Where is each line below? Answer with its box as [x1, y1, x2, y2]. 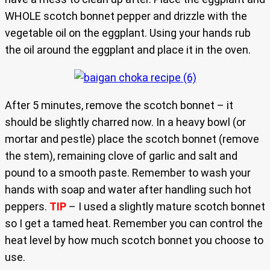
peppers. [5, 200, 49, 213]
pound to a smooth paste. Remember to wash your [5, 166, 251, 180]
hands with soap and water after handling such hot [5, 183, 251, 196]
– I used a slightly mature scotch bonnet [66, 200, 265, 213]
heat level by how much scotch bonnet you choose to [5, 234, 263, 247]
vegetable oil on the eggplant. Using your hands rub [5, 27, 251, 40]
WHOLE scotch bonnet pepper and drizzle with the [5, 10, 247, 23]
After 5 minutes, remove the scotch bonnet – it [5, 99, 233, 112]
